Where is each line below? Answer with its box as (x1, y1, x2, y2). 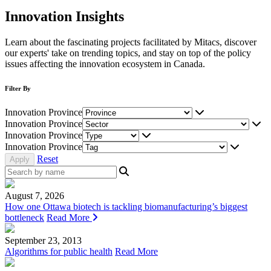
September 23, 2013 (5, 235, 82, 246)
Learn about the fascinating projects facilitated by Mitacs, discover (5, 36, 256, 47)
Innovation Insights (5, 8, 124, 24)
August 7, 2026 (5, 190, 64, 201)
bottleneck (5, 212, 44, 223)
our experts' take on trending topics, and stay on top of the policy (5, 47, 251, 58)
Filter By (5, 84, 31, 92)
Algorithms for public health (5, 246, 113, 256)
